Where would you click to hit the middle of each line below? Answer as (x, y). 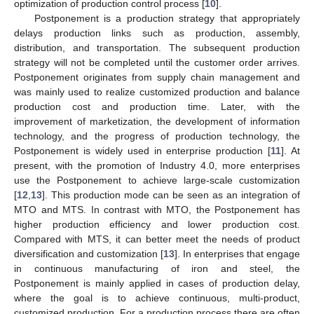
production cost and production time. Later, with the (157, 106)
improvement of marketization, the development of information (157, 121)
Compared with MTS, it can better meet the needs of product (157, 239)
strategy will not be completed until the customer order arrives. (157, 62)
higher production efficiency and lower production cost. (157, 224)
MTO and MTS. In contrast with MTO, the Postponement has (157, 209)
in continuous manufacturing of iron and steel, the (157, 268)
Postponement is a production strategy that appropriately (167, 18)
